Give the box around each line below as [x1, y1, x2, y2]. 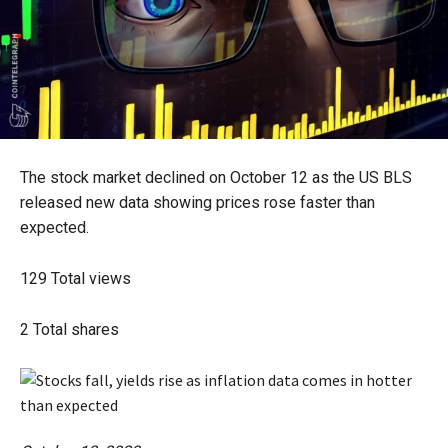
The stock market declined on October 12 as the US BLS [20, 168, 412, 188]
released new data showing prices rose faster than [20, 193, 375, 213]
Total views [51, 269, 131, 289]
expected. [20, 218, 89, 238]
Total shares [33, 320, 119, 340]
